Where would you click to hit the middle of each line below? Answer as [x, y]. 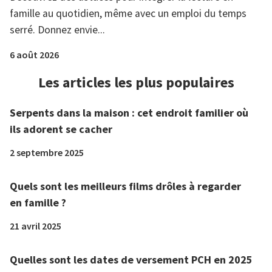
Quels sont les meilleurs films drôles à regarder [125, 186]
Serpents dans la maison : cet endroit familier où [129, 113]
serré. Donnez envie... [57, 30]
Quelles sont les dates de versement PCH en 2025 [131, 260]
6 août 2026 [34, 55]
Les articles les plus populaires [136, 83]
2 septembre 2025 [47, 153]
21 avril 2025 [36, 226]
